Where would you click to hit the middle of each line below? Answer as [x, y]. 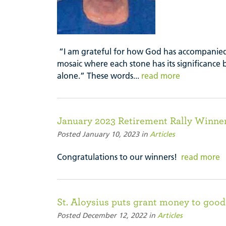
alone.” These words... [99, 75]
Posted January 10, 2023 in [103, 134]
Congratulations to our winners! [119, 157]
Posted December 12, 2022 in [107, 215]
